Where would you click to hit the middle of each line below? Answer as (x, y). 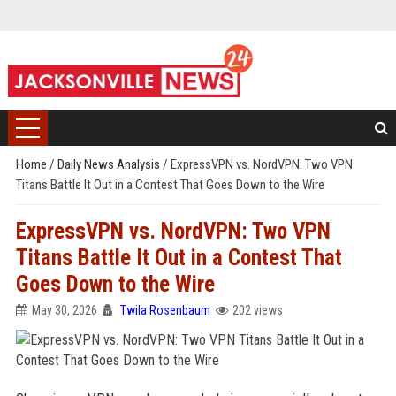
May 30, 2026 (64, 310)
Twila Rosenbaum (165, 310)
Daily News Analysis (110, 164)
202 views (257, 310)
